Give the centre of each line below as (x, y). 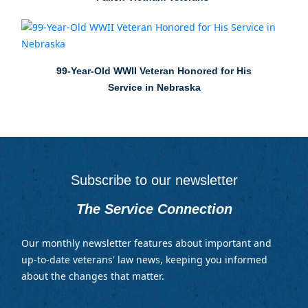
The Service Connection (154, 209)
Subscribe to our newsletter (154, 180)
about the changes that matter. (92, 276)
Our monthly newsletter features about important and (146, 243)
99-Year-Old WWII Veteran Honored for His (154, 71)
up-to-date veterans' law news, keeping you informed (144, 260)
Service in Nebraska (154, 88)
